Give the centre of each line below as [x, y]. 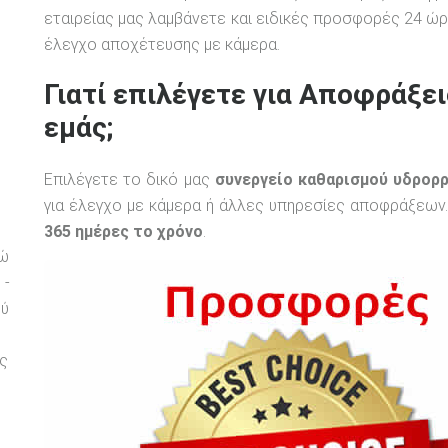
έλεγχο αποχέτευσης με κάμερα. [162, 45]
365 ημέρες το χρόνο [123, 231]
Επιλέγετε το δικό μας [129, 179]
